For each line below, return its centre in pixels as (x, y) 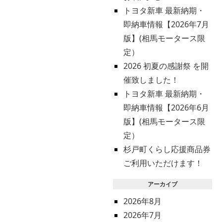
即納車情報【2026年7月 (166, 24)
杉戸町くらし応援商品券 (167, 149)
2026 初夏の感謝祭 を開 (166, 66)
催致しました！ (151, 80)
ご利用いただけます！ (163, 163)
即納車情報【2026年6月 (166, 108)
